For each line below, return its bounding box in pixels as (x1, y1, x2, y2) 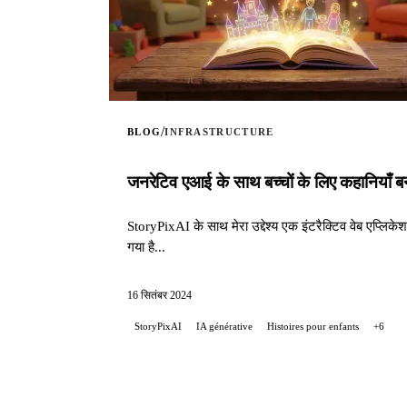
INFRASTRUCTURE (164, 125, 274, 137)
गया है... (127, 238, 165, 254)
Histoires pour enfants (267, 320, 359, 332)
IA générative (196, 320, 253, 332)
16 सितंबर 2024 (127, 288, 192, 302)
